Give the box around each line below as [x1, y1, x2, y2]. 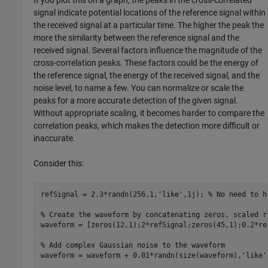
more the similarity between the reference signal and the [33, 33, 240, 43]
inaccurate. [33, 133, 76, 144]
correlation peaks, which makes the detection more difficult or [33, 121, 260, 131]
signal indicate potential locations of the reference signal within [33, 8, 266, 18]
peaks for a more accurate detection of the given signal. [33, 96, 239, 106]
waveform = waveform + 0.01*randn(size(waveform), [40, 251, 242, 260]
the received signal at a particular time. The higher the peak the [33, 20, 264, 31]
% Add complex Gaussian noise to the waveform [40, 240, 225, 249]
